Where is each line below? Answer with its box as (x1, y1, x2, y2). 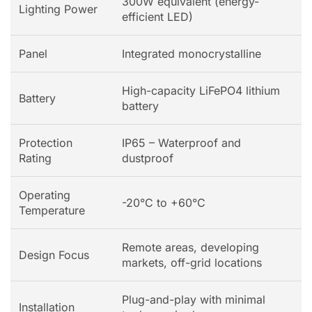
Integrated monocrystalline (122, 47, 261, 61)
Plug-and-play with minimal (122, 292, 265, 307)
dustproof (122, 151, 173, 166)
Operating (19, 188, 70, 203)
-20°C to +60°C (122, 196, 205, 210)
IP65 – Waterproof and (122, 136, 241, 150)
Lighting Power (19, 2, 97, 17)
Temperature (19, 203, 85, 218)
